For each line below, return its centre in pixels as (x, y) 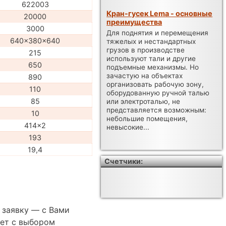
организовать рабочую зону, (155, 84)
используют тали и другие (151, 59)
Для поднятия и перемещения (158, 33)
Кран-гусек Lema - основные (160, 13)
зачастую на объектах (145, 76)
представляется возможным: (157, 110)
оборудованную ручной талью (158, 93)
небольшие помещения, (147, 119)
